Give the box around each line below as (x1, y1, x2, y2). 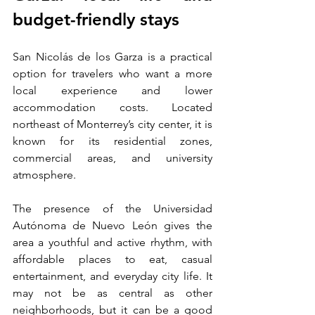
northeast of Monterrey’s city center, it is (13, 117, 212, 131)
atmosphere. (13, 167, 76, 181)
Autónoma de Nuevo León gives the (13, 218, 212, 232)
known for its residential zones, (13, 134, 212, 148)
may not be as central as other (13, 285, 212, 300)
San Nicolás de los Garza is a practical (13, 49, 212, 63)
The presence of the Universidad (13, 201, 212, 215)
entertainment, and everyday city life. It (13, 269, 212, 283)
